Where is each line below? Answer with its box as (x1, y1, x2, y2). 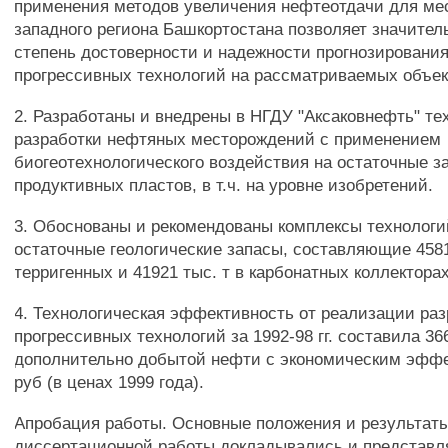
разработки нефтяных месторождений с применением (14, 129, 442, 149)
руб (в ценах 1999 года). (14, 372, 205, 392)
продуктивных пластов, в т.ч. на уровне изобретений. (14, 175, 434, 195)
